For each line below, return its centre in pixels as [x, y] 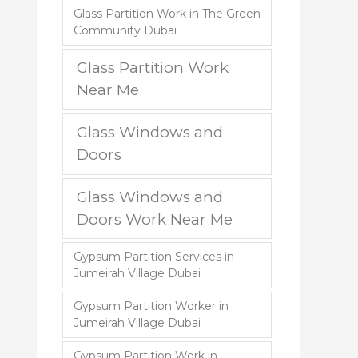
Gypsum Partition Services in [153, 257]
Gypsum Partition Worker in [151, 306]
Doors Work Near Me [155, 219]
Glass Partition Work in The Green [167, 13]
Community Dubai [125, 30]
